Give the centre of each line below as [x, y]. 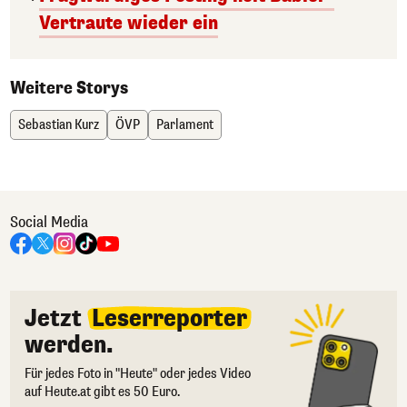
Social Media [49, 222]
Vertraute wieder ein [129, 23]
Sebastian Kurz [59, 124]
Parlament [185, 124]
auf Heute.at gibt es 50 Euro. [102, 392]
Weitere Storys [69, 88]
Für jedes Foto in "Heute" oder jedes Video [138, 373]
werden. [69, 344]
